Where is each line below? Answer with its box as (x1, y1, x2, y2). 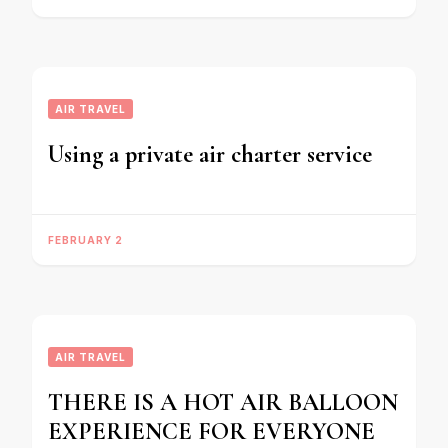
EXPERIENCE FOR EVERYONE (48, 417, 375, 446)
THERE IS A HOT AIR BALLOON (48, 388, 398, 417)
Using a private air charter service (48, 140, 372, 169)
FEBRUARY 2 (48, 234, 123, 246)
